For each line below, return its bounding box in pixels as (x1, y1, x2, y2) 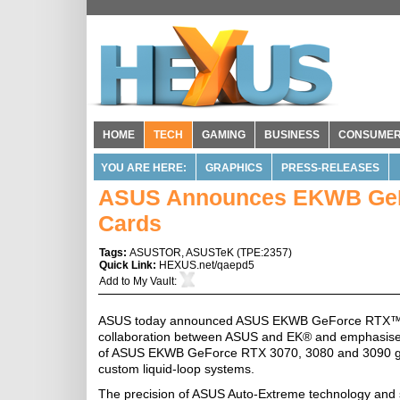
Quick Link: (99, 259, 159, 271)
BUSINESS (264, 129, 320, 141)
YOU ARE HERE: (101, 162, 187, 174)
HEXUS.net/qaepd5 (159, 259, 254, 271)
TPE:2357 (240, 246, 288, 259)
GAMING (202, 129, 246, 141)
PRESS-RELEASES (281, 162, 379, 174)
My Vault (133, 275, 174, 287)
